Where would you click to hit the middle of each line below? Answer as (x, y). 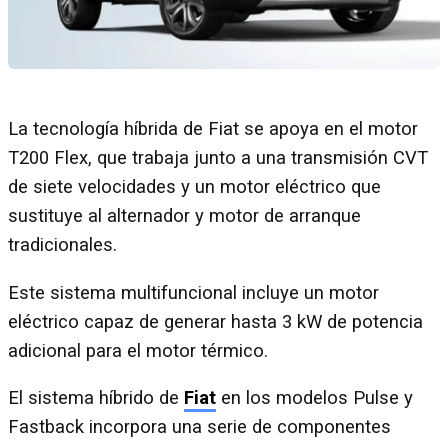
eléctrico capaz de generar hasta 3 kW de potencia (215, 321)
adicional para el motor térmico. (138, 350)
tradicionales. (65, 245)
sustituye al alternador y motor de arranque (184, 216)
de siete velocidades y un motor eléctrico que (194, 187)
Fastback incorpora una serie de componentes (199, 427)
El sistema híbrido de (96, 398)
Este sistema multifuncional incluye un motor (193, 292)
